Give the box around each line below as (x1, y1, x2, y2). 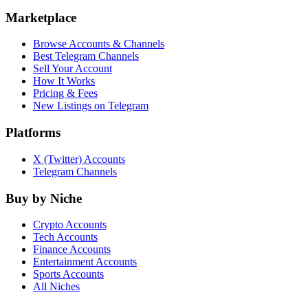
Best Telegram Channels (33, 50, 139, 63)
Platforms (5, 125, 60, 140)
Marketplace (5, 10, 76, 25)
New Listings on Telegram (33, 100, 148, 112)
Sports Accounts (33, 268, 104, 280)
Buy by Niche (5, 190, 82, 206)
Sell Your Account (33, 63, 112, 75)
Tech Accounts (33, 231, 98, 243)
